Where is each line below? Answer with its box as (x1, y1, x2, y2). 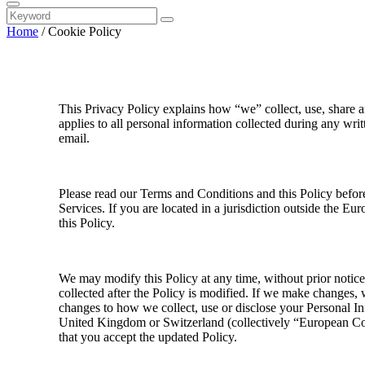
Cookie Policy (48, 24, 121, 38)
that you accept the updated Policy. (59, 330, 237, 344)
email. (59, 131, 90, 145)
